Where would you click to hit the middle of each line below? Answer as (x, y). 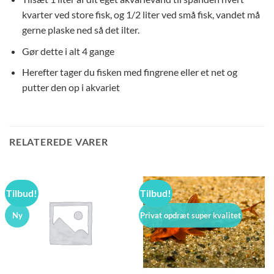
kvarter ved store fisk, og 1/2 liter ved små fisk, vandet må (141, 15)
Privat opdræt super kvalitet (191, 215)
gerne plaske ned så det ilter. (80, 30)
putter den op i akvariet (71, 87)
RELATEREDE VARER (59, 142)
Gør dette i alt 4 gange (68, 51)
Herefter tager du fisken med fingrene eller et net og (129, 72)
